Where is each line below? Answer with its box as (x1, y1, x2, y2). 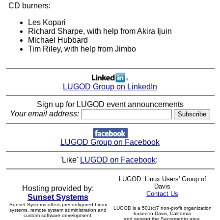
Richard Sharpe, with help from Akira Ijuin (27, 27, 172, 36)
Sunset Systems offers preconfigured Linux (9, 202, 107, 208)
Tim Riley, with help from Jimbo (27, 45, 136, 54)
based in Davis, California (134, 211, 191, 217)
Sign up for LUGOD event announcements (36, 100, 184, 109)
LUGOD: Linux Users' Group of (118, 175, 206, 183)
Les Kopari (27, 18, 66, 27)
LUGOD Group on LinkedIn (63, 82, 157, 91)
